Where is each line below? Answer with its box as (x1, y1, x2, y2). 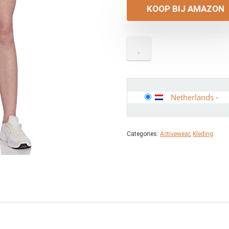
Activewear (160, 130, 190, 138)
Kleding (193, 130, 213, 138)
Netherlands (171, 92, 214, 102)
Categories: (127, 130, 160, 138)
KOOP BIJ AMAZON (147, 4, 224, 14)
